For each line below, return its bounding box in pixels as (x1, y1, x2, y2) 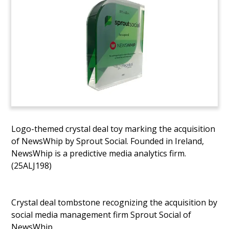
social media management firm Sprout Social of (11, 209, 192, 220)
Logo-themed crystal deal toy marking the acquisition (11, 123, 216, 134)
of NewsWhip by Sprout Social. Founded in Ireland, (11, 135, 204, 147)
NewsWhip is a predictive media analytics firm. (11, 147, 187, 159)
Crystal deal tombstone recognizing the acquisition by (11, 196, 218, 208)
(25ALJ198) (11, 159, 52, 171)
